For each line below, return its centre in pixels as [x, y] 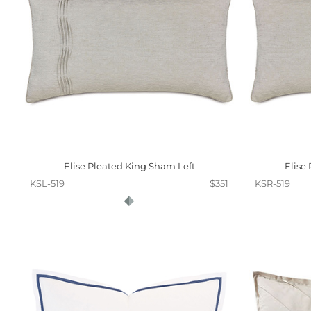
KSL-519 [47, 183]
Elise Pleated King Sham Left [129, 166]
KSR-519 [272, 183]
